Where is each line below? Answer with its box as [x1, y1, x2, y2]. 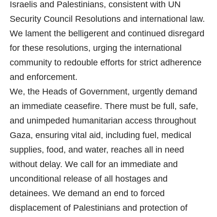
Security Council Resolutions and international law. [10, 14, 205, 24]
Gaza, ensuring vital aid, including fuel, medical [10, 130, 191, 140]
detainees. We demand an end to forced [10, 188, 165, 199]
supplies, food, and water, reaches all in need [10, 145, 184, 155]
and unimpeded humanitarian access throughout [10, 116, 196, 126]
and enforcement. [10, 72, 77, 82]
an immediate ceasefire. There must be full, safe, [10, 101, 198, 111]
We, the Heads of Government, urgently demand [10, 87, 197, 97]
